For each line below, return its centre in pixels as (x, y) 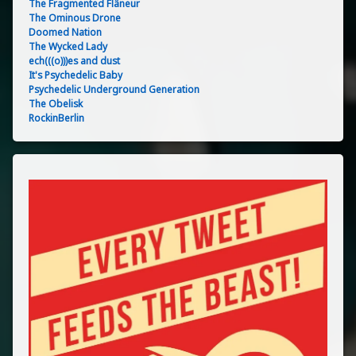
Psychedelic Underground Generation (114, 89)
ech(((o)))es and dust (74, 60)
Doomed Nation (65, 32)
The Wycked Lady (68, 46)
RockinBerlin (56, 118)
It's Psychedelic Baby (75, 75)
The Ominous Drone (75, 17)
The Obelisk (56, 103)
